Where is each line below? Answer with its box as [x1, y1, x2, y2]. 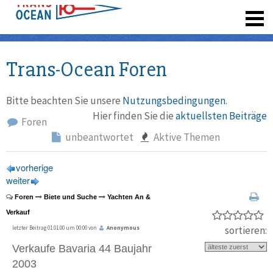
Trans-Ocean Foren [6, 57, 167, 82]
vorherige [16, 161, 53, 174]
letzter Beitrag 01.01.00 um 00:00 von [12, 224, 98, 232]
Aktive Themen [151, 130, 220, 144]
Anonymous [106, 224, 140, 232]
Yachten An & [107, 193, 151, 201]
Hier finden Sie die [93, 109, 175, 122]
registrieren [154, 5, 206, 19]
